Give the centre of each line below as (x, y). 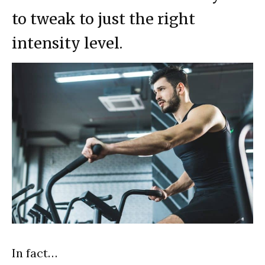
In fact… (35, 253)
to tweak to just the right (104, 19)
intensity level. (67, 43)
